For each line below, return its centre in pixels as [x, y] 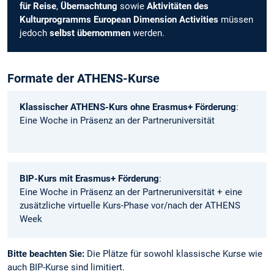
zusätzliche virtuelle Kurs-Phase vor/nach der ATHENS [130, 206]
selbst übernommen [90, 33]
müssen [236, 20]
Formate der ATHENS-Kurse [83, 78]
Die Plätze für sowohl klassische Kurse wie [173, 254]
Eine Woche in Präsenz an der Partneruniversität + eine [131, 192]
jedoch [35, 33]
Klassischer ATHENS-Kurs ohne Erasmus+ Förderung [128, 107]
